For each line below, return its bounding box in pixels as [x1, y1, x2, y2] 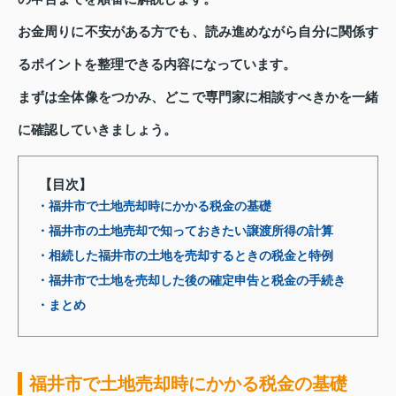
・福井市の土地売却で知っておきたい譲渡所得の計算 [36, 224, 333, 238]
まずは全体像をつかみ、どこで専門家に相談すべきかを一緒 [18, 89, 378, 104]
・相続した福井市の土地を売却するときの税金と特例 [36, 248, 333, 263]
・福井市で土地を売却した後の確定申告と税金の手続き [36, 273, 346, 287]
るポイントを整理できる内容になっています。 [18, 57, 296, 72]
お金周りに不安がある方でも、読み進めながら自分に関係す [18, 24, 378, 39]
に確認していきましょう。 [18, 122, 177, 137]
